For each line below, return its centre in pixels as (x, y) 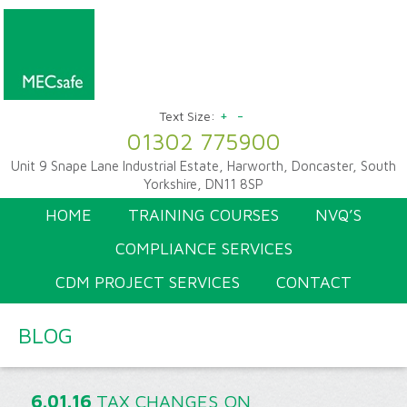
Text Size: (187, 116)
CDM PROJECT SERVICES (148, 282)
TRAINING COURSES (203, 215)
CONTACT (314, 282)
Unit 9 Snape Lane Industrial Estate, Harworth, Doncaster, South (203, 166)
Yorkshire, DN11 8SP (203, 184)
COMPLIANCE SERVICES (203, 248)
